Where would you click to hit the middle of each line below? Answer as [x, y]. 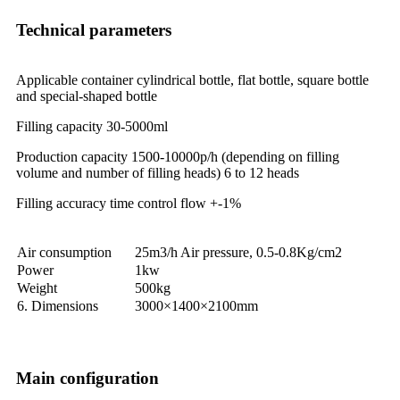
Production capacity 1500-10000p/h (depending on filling [178, 157]
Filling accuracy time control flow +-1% [129, 204]
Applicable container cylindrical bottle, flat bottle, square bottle [192, 80]
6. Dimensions [58, 306]
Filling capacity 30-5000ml [92, 127]
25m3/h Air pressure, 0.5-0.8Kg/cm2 [237, 253]
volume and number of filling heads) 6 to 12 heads [158, 173]
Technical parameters [94, 30]
